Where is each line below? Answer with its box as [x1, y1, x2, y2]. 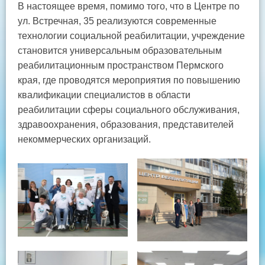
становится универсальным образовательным [18, 46, 222, 56]
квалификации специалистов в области [18, 90, 190, 101]
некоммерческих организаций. [18, 134, 151, 145]
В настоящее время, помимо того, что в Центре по [18, 1, 240, 12]
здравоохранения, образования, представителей [18, 119, 234, 130]
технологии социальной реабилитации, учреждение [18, 31, 245, 41]
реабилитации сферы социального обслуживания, [18, 105, 240, 115]
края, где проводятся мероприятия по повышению [18, 75, 240, 86]
